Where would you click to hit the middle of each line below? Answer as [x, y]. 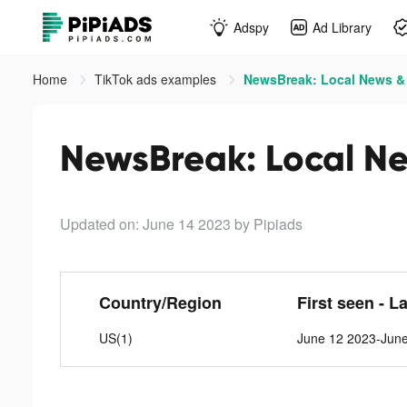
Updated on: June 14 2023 [145, 224]
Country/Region [160, 303]
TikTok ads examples [157, 79]
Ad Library [342, 27]
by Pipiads [268, 224]
